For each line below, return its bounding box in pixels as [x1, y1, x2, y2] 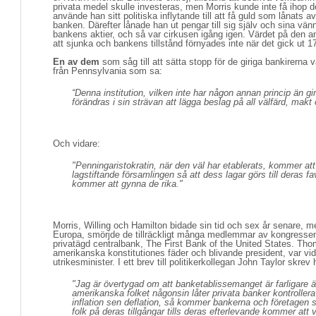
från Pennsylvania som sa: [53, 66, 162, 76]
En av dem [53, 56, 99, 67]
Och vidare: [53, 138, 100, 149]
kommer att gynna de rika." [72, 178, 183, 189]
